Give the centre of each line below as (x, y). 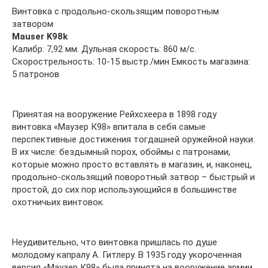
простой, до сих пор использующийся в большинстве (124, 190)
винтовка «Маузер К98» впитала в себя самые (109, 127)
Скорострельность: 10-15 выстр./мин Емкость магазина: (131, 62)
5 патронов (36, 74)
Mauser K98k (40, 36)
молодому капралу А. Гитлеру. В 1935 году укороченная (127, 255)
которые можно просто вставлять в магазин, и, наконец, (132, 165)
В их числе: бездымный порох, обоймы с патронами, (121, 152)
